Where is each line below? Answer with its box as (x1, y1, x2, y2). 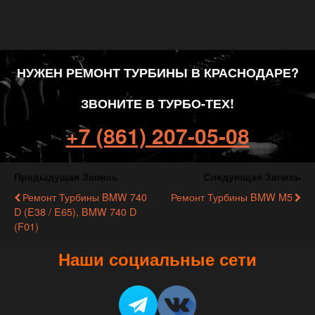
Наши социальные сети (58, 247, 257, 271)
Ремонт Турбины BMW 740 (22, 189, 147, 204)
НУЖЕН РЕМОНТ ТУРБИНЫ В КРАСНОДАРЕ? (16, 63, 299, 82)
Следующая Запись (203, 169, 301, 184)
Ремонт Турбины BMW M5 (171, 189, 292, 204)
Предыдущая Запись (14, 169, 118, 184)
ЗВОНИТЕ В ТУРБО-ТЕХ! (81, 94, 234, 112)
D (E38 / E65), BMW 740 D (14, 204, 136, 219)
